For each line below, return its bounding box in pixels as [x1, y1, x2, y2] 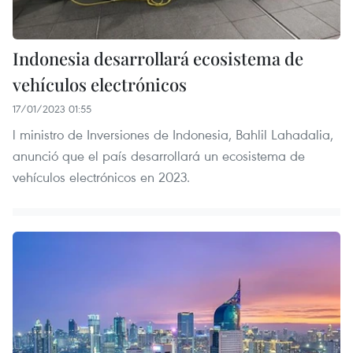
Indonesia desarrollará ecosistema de [13, 46, 303, 71]
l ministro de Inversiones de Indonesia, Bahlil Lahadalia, [13, 125, 333, 144]
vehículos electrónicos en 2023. [13, 168, 190, 187]
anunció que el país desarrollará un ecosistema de [13, 147, 305, 165]
